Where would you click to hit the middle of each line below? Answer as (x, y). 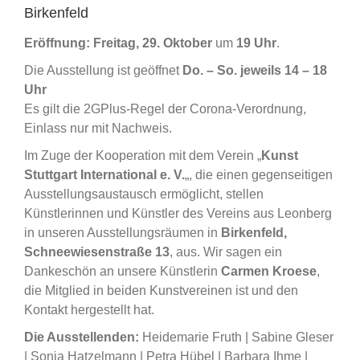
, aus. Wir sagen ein (226, 252)
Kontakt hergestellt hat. (89, 310)
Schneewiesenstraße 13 (97, 252)
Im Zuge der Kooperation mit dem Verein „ (143, 156)
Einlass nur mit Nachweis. (98, 129)
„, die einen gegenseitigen (259, 175)
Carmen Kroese (269, 272)
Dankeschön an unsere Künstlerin (123, 272)
